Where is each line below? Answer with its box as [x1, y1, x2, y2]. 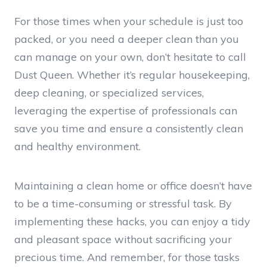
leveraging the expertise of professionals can [14, 103, 237, 117]
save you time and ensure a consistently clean [14, 121, 243, 135]
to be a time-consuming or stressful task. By [14, 196, 232, 210]
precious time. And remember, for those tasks [14, 250, 240, 264]
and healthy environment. [14, 139, 141, 153]
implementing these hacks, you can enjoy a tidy [14, 214, 250, 228]
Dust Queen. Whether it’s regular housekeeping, [14, 67, 250, 82]
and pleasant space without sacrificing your [14, 232, 232, 246]
